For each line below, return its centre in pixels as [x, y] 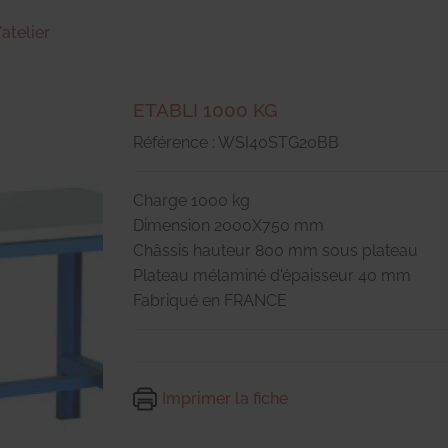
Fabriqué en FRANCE [210, 300]
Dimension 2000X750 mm [228, 225]
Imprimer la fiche [224, 398]
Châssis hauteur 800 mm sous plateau [275, 250]
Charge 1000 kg [191, 200]
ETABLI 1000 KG [205, 109]
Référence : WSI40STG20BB [236, 142]
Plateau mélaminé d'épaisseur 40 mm [272, 275]
